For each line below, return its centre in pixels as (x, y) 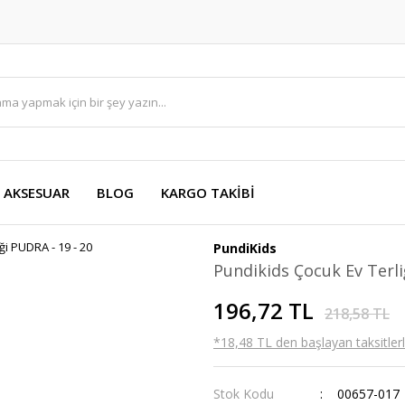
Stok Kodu (244, 394)
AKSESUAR (37, 193)
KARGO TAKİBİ (208, 193)
